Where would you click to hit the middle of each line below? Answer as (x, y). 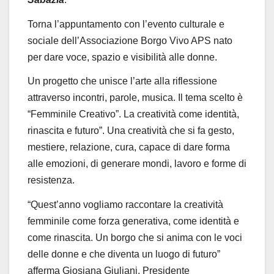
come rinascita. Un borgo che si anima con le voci (135, 238)
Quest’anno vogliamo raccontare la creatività (127, 205)
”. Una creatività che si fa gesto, (167, 131)
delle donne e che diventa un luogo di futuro (122, 254)
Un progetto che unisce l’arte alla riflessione (122, 81)
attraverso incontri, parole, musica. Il (106, 98)
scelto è (225, 98)
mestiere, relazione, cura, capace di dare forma (129, 147)
